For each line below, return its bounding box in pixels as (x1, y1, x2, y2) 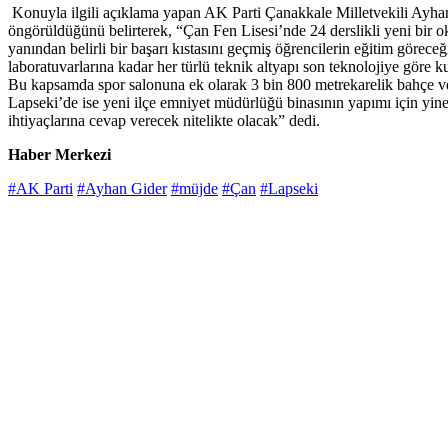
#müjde (171, 180, 218, 198)
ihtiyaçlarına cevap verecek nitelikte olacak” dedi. (8, 112, 320, 130)
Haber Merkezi (8, 146, 111, 164)
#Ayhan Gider (77, 180, 167, 198)
